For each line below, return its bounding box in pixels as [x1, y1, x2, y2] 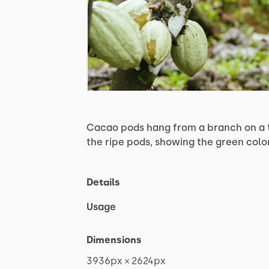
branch [207, 121, 242, 133]
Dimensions [86, 234, 142, 246]
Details [86, 176, 120, 188]
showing [155, 136, 195, 148]
